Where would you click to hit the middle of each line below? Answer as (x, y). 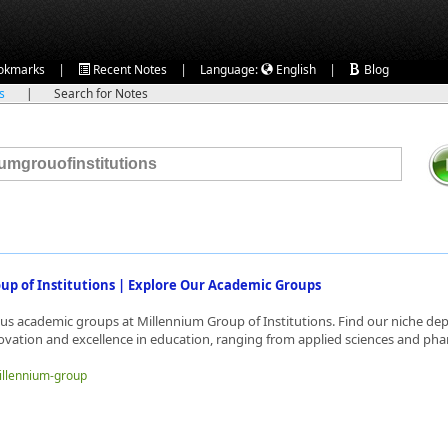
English (294, 69)
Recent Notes (128, 69)
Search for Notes (101, 93)
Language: (230, 69)
